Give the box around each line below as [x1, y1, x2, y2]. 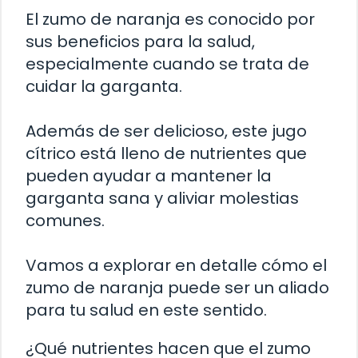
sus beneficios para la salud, [26, 30, 255, 53]
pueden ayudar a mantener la [26, 164, 272, 187]
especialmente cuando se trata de [26, 52, 309, 75]
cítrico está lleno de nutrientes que [26, 141, 307, 165]
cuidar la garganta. [26, 74, 182, 97]
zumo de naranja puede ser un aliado [26, 276, 329, 299]
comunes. [26, 209, 105, 232]
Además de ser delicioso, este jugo [26, 119, 307, 142]
